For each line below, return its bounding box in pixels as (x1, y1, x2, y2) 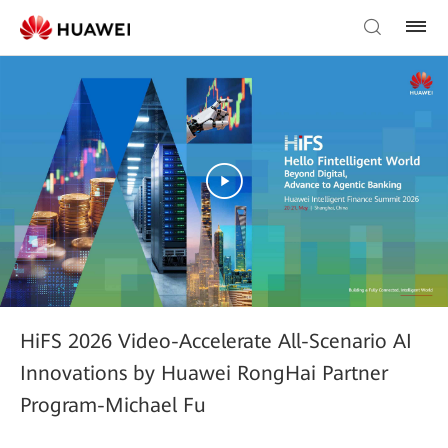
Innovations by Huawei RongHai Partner (20, 360, 388, 385)
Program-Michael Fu (20, 392, 206, 417)
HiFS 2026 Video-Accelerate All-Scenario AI (20, 328, 412, 353)
